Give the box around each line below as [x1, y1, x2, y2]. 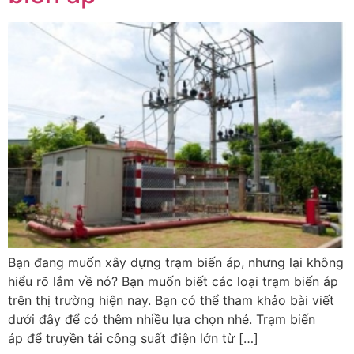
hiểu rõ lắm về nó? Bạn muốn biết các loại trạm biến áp [8, 273, 338, 289]
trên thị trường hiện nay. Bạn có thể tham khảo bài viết [8, 292, 334, 308]
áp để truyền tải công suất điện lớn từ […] [8, 330, 258, 346]
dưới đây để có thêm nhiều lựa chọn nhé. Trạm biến [8, 311, 315, 327]
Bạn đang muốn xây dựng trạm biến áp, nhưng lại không [8, 254, 344, 270]
